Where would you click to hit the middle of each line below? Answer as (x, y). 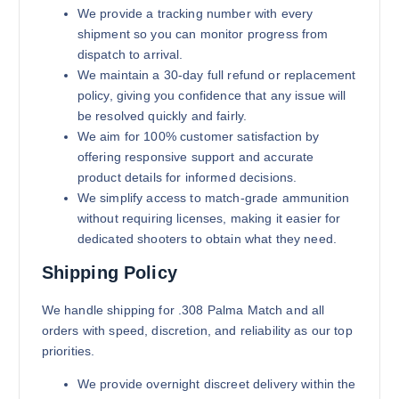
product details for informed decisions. (187, 177)
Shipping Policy (109, 272)
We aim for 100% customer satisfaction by (198, 136)
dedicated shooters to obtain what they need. (207, 238)
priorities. (68, 350)
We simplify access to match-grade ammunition (213, 197)
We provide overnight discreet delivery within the (216, 383)
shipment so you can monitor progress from (203, 33)
